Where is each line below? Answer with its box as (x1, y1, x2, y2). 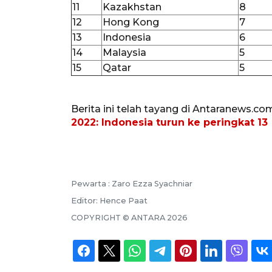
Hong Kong (103, 16, 159, 28)
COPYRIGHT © (71, 212, 131, 222)
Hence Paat (100, 195, 148, 205)
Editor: (71, 195, 100, 205)
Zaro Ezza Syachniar (112, 178, 192, 188)
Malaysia (103, 46, 146, 58)
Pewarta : (71, 178, 112, 188)
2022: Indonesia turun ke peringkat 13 (71, 116, 268, 128)
